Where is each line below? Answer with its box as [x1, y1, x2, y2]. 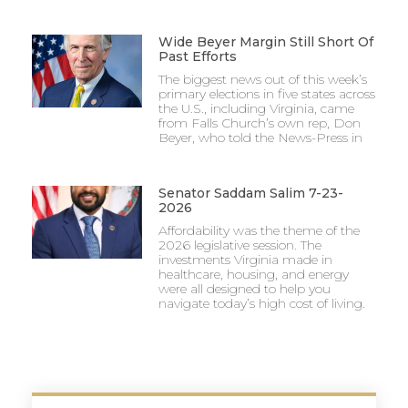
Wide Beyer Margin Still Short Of [158, 34, 373, 51]
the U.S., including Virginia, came [158, 100, 354, 117]
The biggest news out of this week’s [158, 71, 367, 88]
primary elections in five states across [158, 86, 375, 103]
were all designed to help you [158, 280, 331, 298]
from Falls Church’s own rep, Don [158, 115, 361, 132]
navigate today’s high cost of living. [158, 295, 365, 312]
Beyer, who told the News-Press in [158, 129, 362, 147]
